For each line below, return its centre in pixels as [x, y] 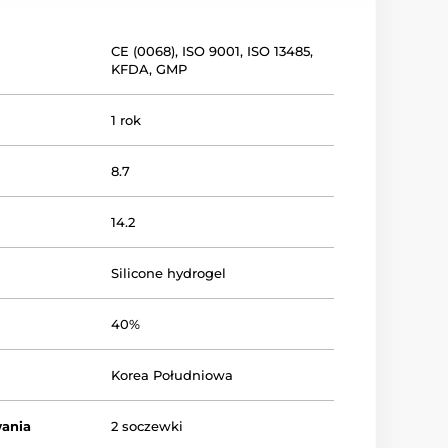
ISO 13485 [279, 51]
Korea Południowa [172, 375]
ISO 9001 [211, 51]
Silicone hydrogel [169, 273]
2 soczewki [147, 426]
